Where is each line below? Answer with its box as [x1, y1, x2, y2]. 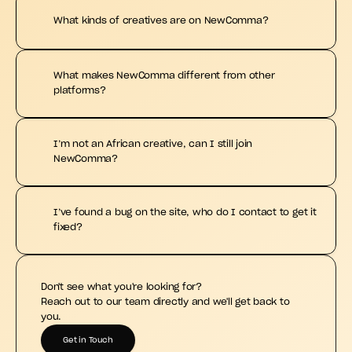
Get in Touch [63, 336, 113, 344]
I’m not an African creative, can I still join [53, 139, 253, 148]
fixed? [53, 222, 82, 232]
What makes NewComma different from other [53, 71, 275, 80]
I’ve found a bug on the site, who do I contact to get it [53, 207, 317, 217]
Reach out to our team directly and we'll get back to [41, 297, 290, 306]
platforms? [53, 86, 106, 95]
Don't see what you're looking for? [41, 282, 202, 291]
